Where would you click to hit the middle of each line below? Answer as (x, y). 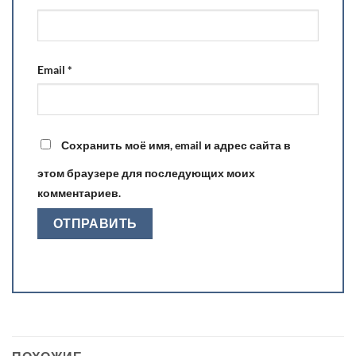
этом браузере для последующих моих (146, 172)
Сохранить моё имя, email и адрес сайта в (176, 145)
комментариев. (79, 192)
